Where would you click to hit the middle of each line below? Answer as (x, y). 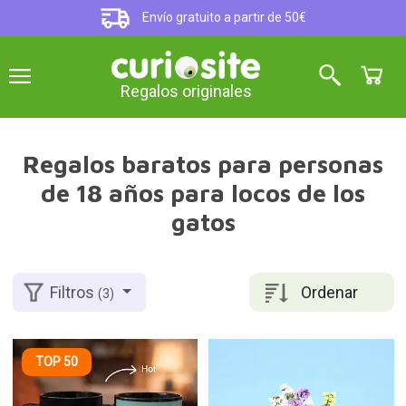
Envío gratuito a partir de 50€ (223, 18)
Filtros (74, 293)
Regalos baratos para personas (203, 164)
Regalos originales (186, 92)
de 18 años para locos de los (203, 193)
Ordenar (329, 292)
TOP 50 (56, 362)
